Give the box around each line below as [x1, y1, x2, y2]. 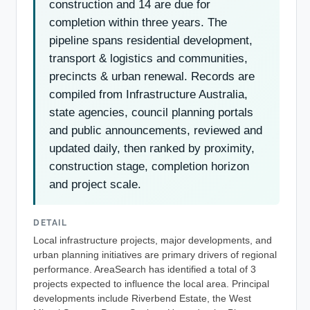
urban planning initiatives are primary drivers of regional [33, 250, 277, 261]
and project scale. [49, 177, 141, 191]
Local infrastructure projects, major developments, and [33, 235, 272, 246]
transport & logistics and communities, [49, 51, 248, 65]
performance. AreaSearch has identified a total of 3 [33, 264, 256, 275]
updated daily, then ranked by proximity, [49, 141, 255, 155]
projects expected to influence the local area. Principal [33, 279, 269, 290]
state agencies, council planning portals [49, 105, 253, 119]
